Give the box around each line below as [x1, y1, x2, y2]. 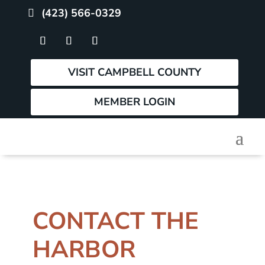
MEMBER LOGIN [93, 95, 175, 109]
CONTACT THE [32, 205, 199, 237]
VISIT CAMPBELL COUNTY [67, 65, 201, 80]
